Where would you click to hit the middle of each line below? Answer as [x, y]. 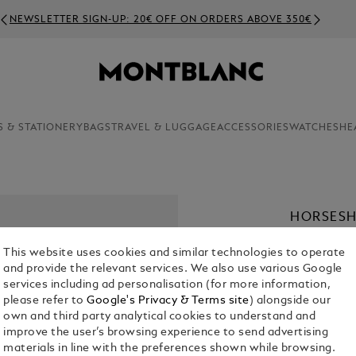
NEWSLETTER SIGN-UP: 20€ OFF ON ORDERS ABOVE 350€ [161, 19]
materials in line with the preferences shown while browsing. [170, 349]
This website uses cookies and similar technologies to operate [174, 253]
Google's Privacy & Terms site [168, 301]
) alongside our [290, 301]
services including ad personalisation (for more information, [167, 285]
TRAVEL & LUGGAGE [164, 128]
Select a [311, 301]
